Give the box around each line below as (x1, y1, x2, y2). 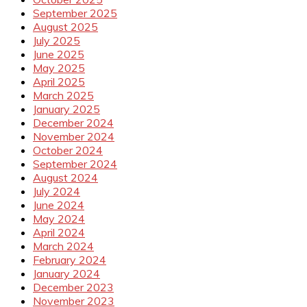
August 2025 (33, 20, 98, 34)
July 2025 (33, 34, 80, 48)
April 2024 (33, 225, 85, 240)
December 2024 (33, 116, 114, 130)
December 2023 (33, 280, 114, 295)
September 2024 (33, 157, 117, 171)
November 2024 (33, 130, 114, 144)
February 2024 (33, 253, 106, 267)
